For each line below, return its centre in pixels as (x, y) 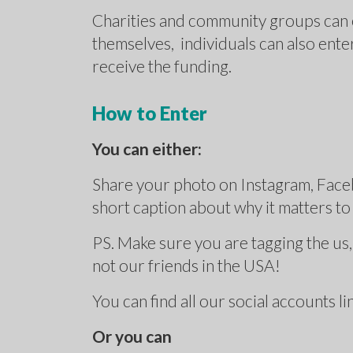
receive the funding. (162, 66)
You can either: (147, 149)
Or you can (132, 336)
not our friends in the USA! (186, 266)
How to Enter (150, 113)
